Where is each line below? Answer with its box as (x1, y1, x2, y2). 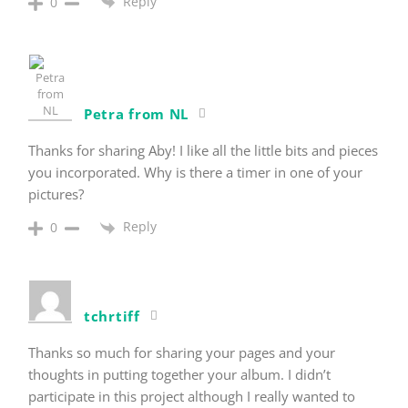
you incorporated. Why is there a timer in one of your (28, 163, 362, 182)
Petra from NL (84, 105, 189, 124)
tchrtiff (84, 306, 140, 325)
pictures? (28, 185, 84, 204)
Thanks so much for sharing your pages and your (28, 342, 335, 362)
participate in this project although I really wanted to (28, 386, 355, 405)
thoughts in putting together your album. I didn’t (28, 364, 331, 383)
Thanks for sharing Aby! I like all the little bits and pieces (28, 141, 378, 160)
